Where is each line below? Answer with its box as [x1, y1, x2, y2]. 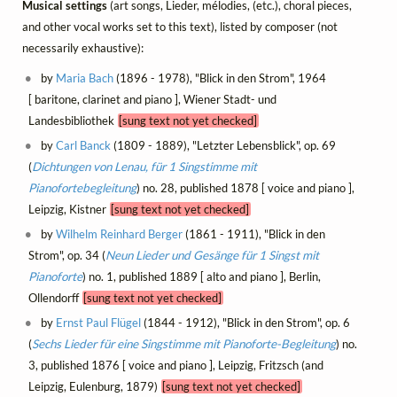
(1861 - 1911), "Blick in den [183, 227, 326, 242]
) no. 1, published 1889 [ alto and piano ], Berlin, [82, 269, 321, 284]
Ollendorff [27, 291, 82, 306]
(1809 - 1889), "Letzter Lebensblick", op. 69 [111, 138, 337, 152]
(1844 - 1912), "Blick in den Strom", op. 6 [141, 315, 351, 331]
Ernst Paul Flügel [56, 315, 142, 331]
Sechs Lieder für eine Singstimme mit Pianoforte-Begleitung [31, 337, 336, 352]
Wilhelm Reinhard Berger [56, 227, 183, 242]
